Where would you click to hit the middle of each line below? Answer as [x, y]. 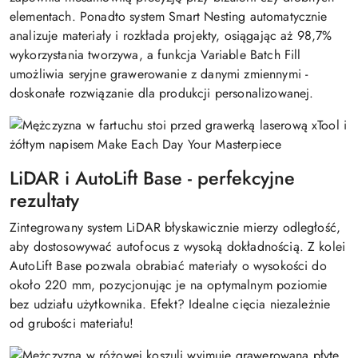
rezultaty [44, 201]
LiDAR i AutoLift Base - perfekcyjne [152, 178]
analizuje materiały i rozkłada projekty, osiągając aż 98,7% [171, 36]
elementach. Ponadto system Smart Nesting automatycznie [169, 16]
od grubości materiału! [72, 323]
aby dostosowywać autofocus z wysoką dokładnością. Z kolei [178, 247]
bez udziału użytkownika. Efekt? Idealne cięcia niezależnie [170, 304]
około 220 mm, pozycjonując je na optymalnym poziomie [169, 285]
